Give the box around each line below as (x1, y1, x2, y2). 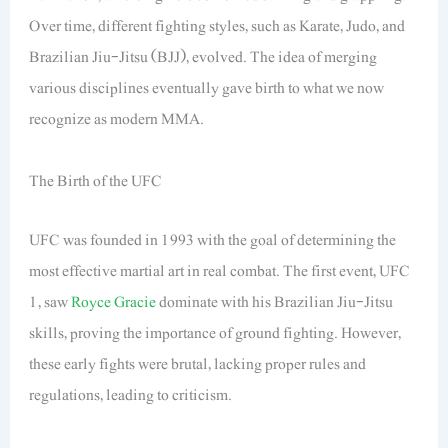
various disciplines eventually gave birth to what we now (29, 75, 385, 102)
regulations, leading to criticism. (29, 382, 233, 409)
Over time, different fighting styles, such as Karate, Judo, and (29, 13, 406, 40)
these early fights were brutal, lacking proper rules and (29, 351, 367, 378)
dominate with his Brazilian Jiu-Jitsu (156, 289, 394, 316)
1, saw (29, 289, 72, 316)
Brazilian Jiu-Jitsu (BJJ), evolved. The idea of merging (29, 44, 378, 71)
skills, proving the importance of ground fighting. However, (29, 320, 402, 347)
